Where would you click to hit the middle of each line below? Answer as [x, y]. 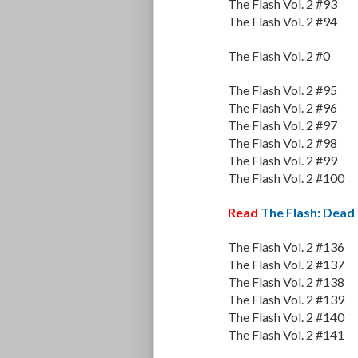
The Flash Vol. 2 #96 [282, 108]
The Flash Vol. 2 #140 [286, 317]
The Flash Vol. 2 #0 [279, 56]
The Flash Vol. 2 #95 [282, 90]
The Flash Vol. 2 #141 [286, 335]
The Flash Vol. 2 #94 [282, 22]
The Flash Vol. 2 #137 [286, 265]
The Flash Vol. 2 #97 [282, 125]
